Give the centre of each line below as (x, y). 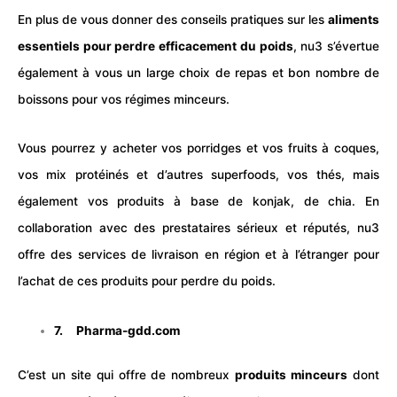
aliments (354, 19)
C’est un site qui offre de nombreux (127, 375)
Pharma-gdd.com (128, 330)
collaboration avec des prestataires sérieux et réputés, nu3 (198, 228)
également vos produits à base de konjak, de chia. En (198, 202)
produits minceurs (292, 375)
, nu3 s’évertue (336, 46)
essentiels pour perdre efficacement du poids (156, 46)
